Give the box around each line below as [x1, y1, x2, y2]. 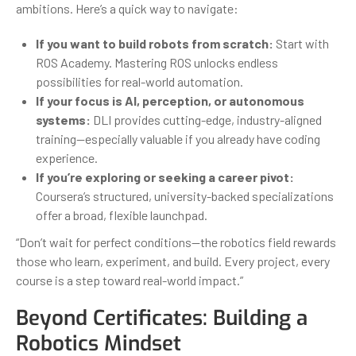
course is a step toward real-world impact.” [16, 272, 243, 288]
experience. [36, 149, 98, 165]
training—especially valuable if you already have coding [36, 130, 320, 146]
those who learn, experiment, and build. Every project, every [16, 253, 330, 269]
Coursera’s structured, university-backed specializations [36, 188, 334, 203]
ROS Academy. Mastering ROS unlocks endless [36, 54, 278, 70]
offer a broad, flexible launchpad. [36, 207, 207, 222]
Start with [273, 35, 329, 51]
